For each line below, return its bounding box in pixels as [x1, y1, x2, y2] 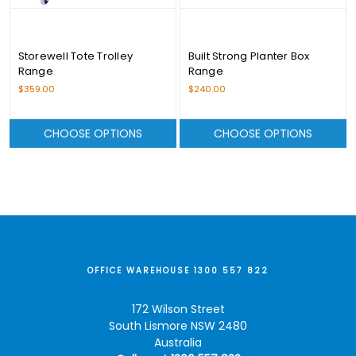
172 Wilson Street [131, 300, 225, 317]
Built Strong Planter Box [188, 48, 310, 64]
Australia [154, 334, 202, 350]
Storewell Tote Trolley [17, 48, 133, 64]
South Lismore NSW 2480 [109, 317, 247, 334]
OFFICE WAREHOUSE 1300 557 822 [87, 264, 269, 277]
